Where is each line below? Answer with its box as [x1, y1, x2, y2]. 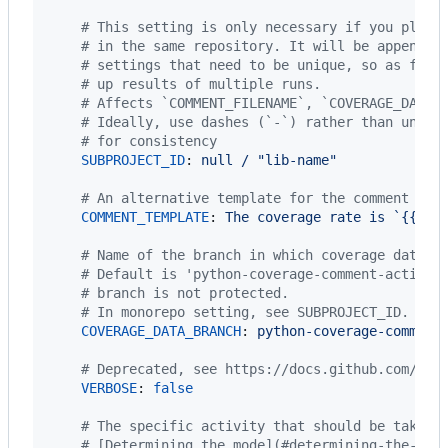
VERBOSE [81, 379, 137, 396]
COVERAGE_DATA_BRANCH [81, 322, 241, 339]
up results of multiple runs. [89, 75, 321, 92]
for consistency [89, 132, 217, 149]
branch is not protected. [89, 284, 289, 301]
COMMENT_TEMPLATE [81, 208, 209, 225]
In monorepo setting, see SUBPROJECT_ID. [89, 303, 409, 320]
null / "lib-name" [201, 151, 337, 168]
